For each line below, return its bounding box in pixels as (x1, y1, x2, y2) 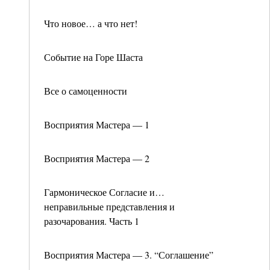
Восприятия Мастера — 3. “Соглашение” (44, 248, 213, 261)
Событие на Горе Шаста (44, 51, 143, 63)
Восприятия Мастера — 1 (44, 118, 149, 131)
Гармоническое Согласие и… (44, 186, 165, 198)
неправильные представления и (44, 200, 175, 213)
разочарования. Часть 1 (44, 215, 139, 227)
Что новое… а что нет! (44, 17, 137, 30)
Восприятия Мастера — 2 (44, 152, 149, 165)
